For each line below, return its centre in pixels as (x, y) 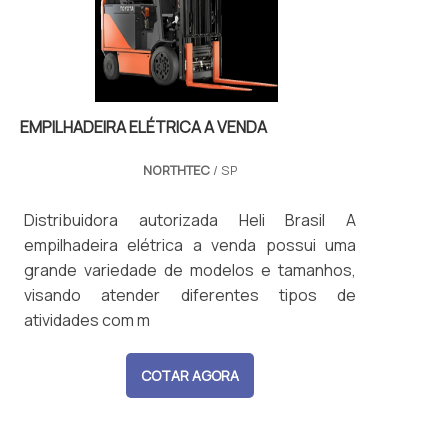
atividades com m (87, 320)
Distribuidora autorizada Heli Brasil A (185, 220)
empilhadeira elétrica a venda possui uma (190, 245)
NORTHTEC (176, 170)
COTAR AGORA (190, 376)
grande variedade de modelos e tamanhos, (190, 270)
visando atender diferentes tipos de (190, 295)
